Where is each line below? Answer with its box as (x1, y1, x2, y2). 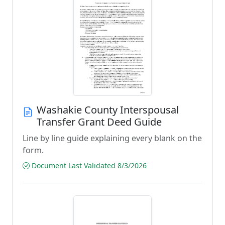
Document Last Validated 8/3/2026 (30, 161, 147, 170)
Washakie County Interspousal (37, 103, 179, 117)
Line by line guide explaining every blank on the (23, 133, 202, 144)
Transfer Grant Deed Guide (37, 115, 162, 129)
